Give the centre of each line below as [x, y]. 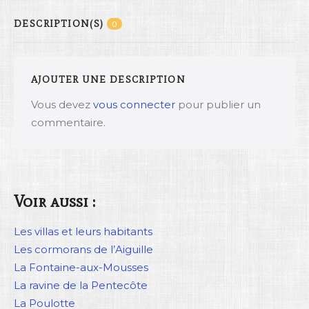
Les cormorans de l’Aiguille [83, 250]
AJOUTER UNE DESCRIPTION [109, 80]
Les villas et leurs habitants [83, 232]
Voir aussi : [54, 201]
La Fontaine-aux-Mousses [81, 268]
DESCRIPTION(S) [60, 24]
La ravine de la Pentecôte [81, 286]
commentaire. [68, 123]
